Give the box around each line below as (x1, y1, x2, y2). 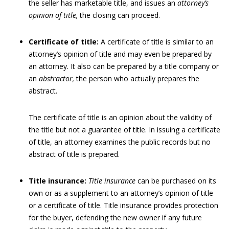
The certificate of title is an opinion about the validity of (29, 112, 212, 122)
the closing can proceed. (80, 10, 160, 20)
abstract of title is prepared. (29, 149, 120, 159)
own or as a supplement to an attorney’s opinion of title (29, 188, 213, 198)
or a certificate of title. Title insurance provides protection (29, 200, 218, 210)
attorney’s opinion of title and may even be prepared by (29, 49, 212, 59)
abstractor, (39, 74, 76, 83)
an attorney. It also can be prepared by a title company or (29, 61, 219, 71)
